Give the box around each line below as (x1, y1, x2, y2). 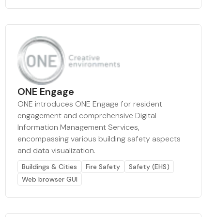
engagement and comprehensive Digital (17, 110, 156, 121)
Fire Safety (85, 162, 120, 171)
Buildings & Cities (21, 162, 77, 171)
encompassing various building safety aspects (17, 134, 181, 144)
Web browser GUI (21, 175, 77, 184)
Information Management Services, (17, 122, 139, 132)
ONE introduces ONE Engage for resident (17, 99, 162, 109)
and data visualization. (17, 145, 95, 155)
